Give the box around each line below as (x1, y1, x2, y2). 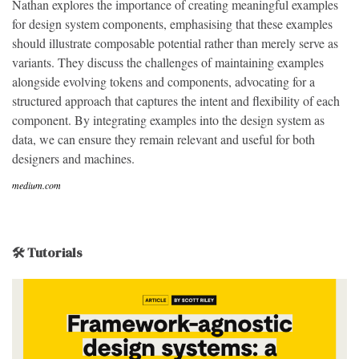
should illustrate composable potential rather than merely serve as (12, 34, 338, 51)
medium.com (12, 179, 61, 192)
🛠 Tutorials (12, 244, 83, 261)
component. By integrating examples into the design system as (12, 111, 325, 128)
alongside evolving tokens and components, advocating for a (12, 73, 315, 90)
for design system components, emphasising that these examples (12, 15, 333, 32)
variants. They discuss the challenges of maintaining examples (12, 54, 324, 71)
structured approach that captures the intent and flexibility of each (12, 92, 340, 109)
